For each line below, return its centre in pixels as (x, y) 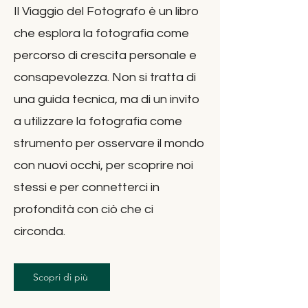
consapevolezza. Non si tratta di (105, 77)
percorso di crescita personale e (105, 55)
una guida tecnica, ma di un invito (107, 99)
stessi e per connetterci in (87, 187)
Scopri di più (60, 277)
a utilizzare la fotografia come (98, 121)
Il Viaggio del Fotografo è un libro (106, 11)
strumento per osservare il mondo (109, 143)
